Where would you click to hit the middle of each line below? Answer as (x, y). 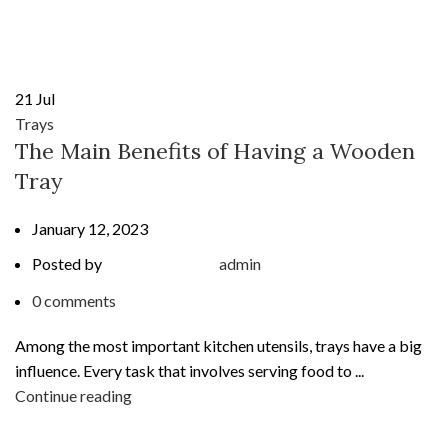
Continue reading (73, 396)
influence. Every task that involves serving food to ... (189, 371)
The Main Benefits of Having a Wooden (215, 150)
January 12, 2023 (90, 228)
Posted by (67, 263)
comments (80, 301)
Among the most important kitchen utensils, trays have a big (218, 346)
